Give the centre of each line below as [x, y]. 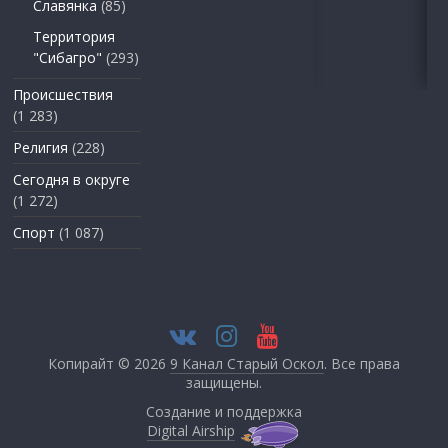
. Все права [361, 363]
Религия [41, 147]
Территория [74, 36]
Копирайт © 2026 [108, 363]
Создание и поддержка [223, 411]
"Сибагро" [68, 57]
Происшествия [63, 94]
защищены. [223, 382]
